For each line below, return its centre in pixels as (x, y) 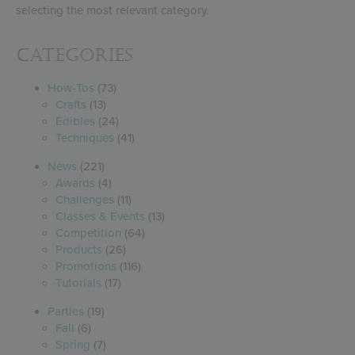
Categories (74, 55)
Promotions (86, 266)
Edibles (75, 121)
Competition (88, 233)
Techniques (85, 137)
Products (79, 249)
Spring (73, 344)
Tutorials (78, 282)
